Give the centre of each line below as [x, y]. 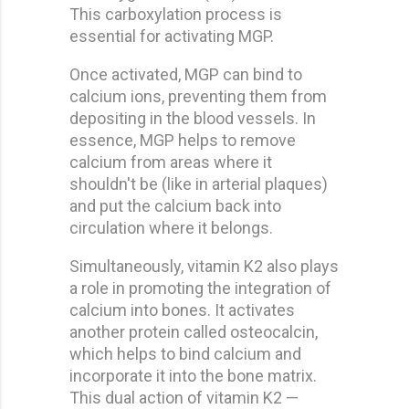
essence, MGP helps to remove [183, 140]
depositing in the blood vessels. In [193, 118]
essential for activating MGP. [172, 36]
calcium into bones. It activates [182, 309]
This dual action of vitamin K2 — [184, 397]
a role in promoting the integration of [200, 288]
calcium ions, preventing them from [198, 96]
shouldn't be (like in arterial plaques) [199, 184]
